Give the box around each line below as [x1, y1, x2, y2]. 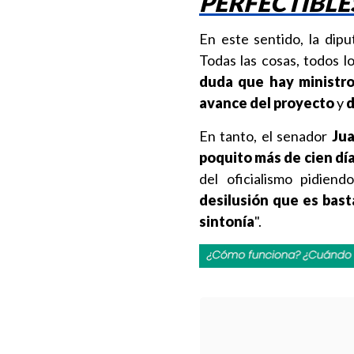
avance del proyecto [199, 94, 334, 111]
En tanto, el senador [199, 127, 332, 145]
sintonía [199, 213, 254, 230]
